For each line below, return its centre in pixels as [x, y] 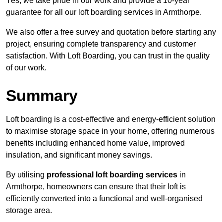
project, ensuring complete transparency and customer [101, 44]
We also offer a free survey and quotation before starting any [111, 32]
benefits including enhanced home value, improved [95, 143]
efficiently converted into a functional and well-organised [104, 199]
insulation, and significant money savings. [79, 155]
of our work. [26, 68]
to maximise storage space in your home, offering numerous [110, 131]
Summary [42, 96]
